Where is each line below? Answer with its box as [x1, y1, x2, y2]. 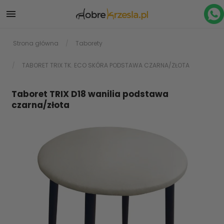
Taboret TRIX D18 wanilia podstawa [11, 88, 168, 100]
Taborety [75, 39, 102, 47]
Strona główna [13, 39, 58, 47]
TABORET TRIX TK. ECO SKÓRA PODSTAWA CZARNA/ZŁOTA [22, 61, 189, 69]
